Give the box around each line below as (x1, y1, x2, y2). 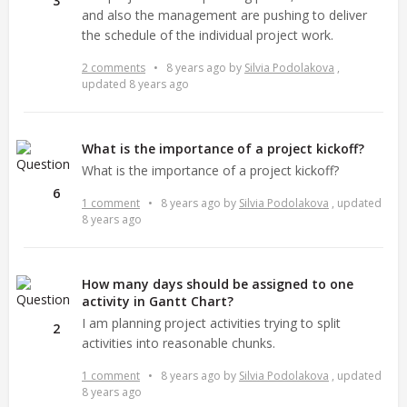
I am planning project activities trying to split (82, 313, 341, 332)
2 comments (82, 59, 145, 75)
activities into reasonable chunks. (82, 333, 275, 352)
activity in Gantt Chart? (82, 292, 233, 310)
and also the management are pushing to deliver (82, 5, 367, 24)
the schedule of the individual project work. (82, 25, 333, 44)
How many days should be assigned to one (82, 274, 353, 293)
